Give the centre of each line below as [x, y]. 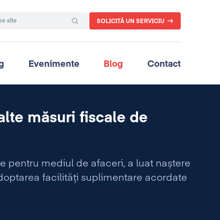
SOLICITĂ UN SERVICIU [131, 21]
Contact [164, 64]
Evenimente [54, 64]
